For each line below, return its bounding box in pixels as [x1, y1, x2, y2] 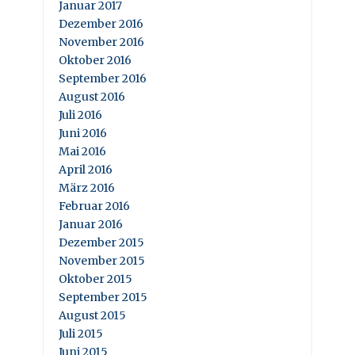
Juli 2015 [59, 326, 103, 342]
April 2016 [59, 162, 113, 177]
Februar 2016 [59, 199, 130, 214]
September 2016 [59, 71, 147, 86]
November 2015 [59, 254, 145, 269]
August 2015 [59, 308, 126, 323]
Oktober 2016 [59, 53, 132, 68]
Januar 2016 [59, 217, 123, 232]
